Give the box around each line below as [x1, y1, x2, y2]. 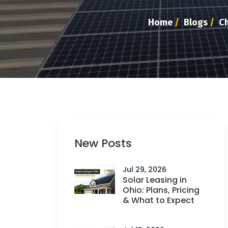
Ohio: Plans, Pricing [123, 184, 199, 196]
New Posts [74, 135, 132, 151]
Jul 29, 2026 [123, 164, 166, 175]
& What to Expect [123, 194, 194, 206]
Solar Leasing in [123, 174, 187, 186]
